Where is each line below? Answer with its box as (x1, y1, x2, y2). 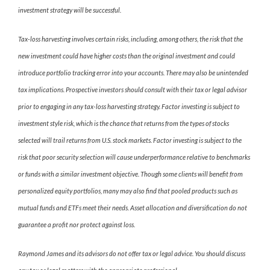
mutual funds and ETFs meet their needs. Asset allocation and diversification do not (18, 203, 247, 212)
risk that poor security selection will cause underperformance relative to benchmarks (18, 152, 250, 161)
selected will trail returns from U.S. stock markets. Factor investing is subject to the (18, 136, 242, 144)
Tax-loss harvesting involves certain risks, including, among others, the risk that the (18, 34, 243, 43)
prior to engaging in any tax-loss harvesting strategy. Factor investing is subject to (18, 102, 240, 110)
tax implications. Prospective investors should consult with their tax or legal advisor (18, 85, 247, 93)
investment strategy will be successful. (18, 5, 121, 14)
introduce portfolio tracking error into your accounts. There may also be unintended (18, 68, 248, 77)
